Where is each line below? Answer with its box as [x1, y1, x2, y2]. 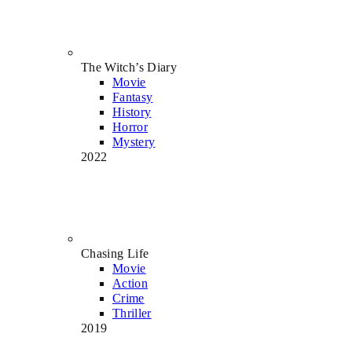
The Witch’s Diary [81, 60, 177, 74]
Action [112, 276, 148, 290]
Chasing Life [81, 246, 149, 260]
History [112, 104, 152, 119]
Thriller [112, 306, 152, 320]
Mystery [112, 134, 156, 148]
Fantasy [112, 90, 153, 104]
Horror [112, 119, 148, 134]
